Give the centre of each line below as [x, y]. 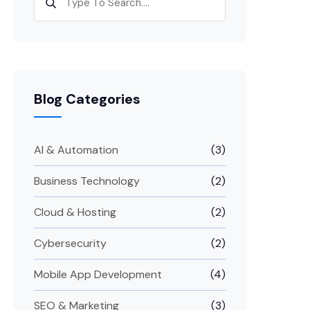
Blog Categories [88, 99]
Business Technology [87, 181]
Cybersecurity [71, 243]
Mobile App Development [98, 274]
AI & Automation [76, 149]
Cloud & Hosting [75, 212]
